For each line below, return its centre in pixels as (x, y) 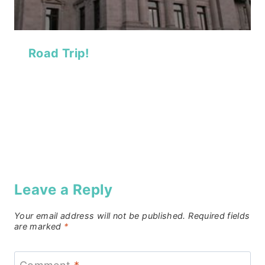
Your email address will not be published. (100, 215)
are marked (39, 226)
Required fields (219, 215)
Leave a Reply (64, 189)
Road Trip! (59, 53)
